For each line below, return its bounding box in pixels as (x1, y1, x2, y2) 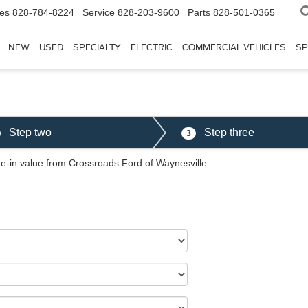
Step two (5, 126, 52, 138)
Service (82, 7, 115, 19)
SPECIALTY (73, 42, 121, 53)
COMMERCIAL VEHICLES (182, 42, 286, 53)
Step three (201, 126, 254, 138)
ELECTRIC (131, 42, 173, 53)
